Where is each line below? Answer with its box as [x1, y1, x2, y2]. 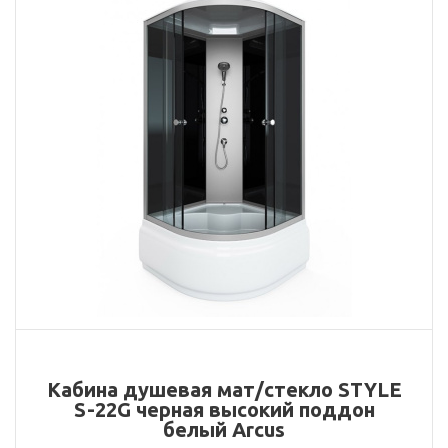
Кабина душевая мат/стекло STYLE [46, 378, 402, 401]
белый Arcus [163, 418, 285, 441]
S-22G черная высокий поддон [73, 398, 375, 421]
